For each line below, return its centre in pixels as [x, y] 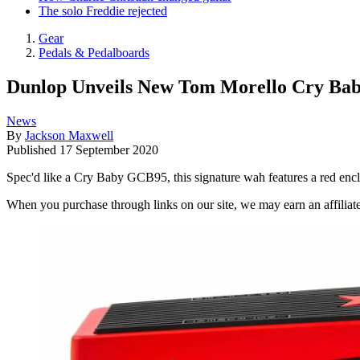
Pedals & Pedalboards [94, 52]
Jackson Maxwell [69, 135]
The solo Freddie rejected [103, 10]
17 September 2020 [109, 149]
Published [33, 149]
